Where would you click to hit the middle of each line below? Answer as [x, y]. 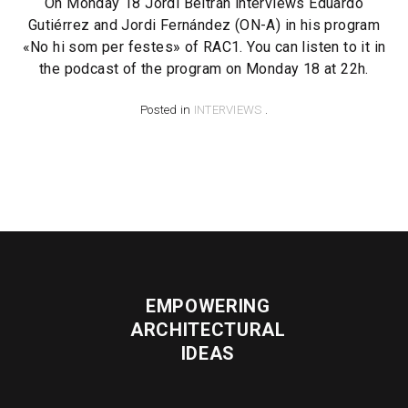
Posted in [167, 110]
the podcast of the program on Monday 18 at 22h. [204, 69]
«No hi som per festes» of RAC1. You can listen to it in [204, 47]
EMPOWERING [208, 306]
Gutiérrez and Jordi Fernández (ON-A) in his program [204, 25]
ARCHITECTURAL [208, 330]
